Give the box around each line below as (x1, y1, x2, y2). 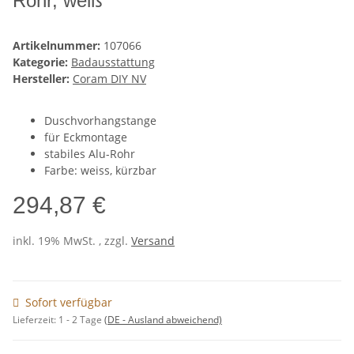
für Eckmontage (44, 130, 127, 145)
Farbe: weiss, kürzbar (44, 163, 156, 179)
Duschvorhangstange (44, 113, 156, 129)
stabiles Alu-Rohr (44, 146, 135, 162)
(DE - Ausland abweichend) (104, 313, 222, 327)
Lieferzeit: (13, 313, 58, 327)
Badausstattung (71, 55, 155, 70)
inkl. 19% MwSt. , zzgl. (13, 233, 131, 249)
